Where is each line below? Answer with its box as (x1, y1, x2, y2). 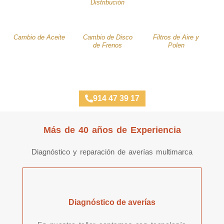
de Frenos (93, 41, 122, 49)
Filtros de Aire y (153, 33, 199, 41)
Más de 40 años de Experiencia (43, 124, 181, 135)
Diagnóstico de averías (68, 197, 155, 206)
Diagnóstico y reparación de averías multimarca (31, 147, 192, 156)
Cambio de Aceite (13, 33, 65, 41)
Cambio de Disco (82, 33, 132, 41)
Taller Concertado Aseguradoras (47, 69, 177, 79)
